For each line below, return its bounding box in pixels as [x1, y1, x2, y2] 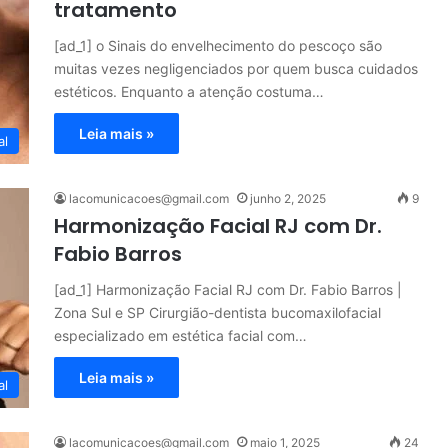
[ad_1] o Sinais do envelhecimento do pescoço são [54, 37, 382, 54]
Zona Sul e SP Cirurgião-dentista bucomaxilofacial [54, 304, 381, 321]
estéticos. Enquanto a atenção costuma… [54, 83, 324, 100]
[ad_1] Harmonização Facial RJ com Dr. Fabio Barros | [54, 281, 402, 298]
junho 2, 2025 [250, 191, 326, 206]
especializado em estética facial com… [54, 327, 307, 344]
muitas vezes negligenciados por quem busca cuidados [54, 60, 418, 77]
